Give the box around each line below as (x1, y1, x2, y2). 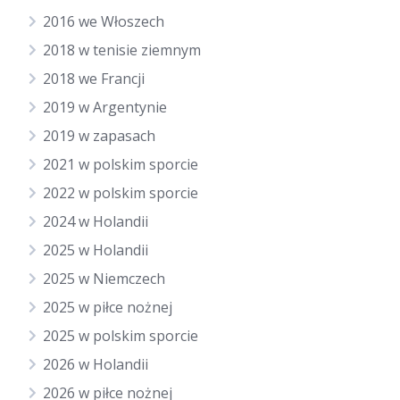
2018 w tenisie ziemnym (43, 40, 201, 60)
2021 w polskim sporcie (43, 154, 198, 174)
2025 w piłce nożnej (43, 297, 172, 317)
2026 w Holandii (43, 354, 148, 374)
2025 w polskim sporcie (43, 326, 198, 346)
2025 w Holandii (43, 240, 148, 260)
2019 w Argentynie (43, 97, 167, 117)
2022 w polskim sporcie (43, 183, 198, 203)
